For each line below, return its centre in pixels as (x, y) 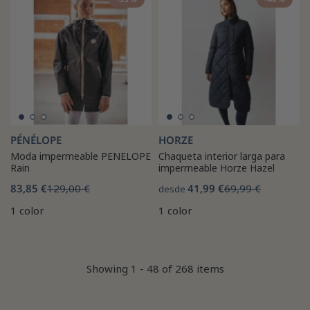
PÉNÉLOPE (36, 139)
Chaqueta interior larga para (222, 156)
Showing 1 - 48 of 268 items (155, 269)
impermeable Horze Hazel (217, 167)
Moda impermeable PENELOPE (81, 156)
